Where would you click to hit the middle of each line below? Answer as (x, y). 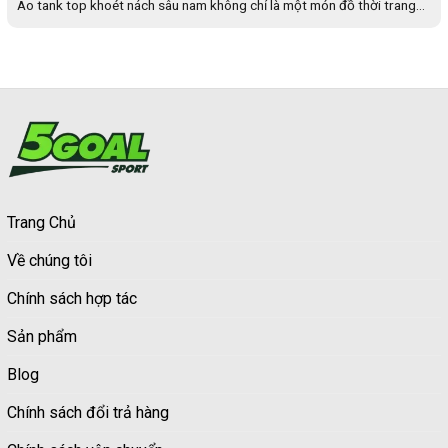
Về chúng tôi (49, 261)
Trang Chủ (41, 223)
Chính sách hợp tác (72, 299)
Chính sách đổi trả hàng (88, 413)
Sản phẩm (42, 337)
